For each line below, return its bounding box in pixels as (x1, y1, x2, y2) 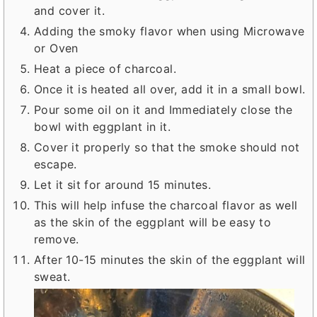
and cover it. (34, 3, 105, 18)
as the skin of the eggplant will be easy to (34, 214, 272, 229)
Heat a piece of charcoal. (34, 61, 177, 76)
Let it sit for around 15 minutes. (34, 177, 212, 192)
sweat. (34, 269, 71, 284)
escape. (34, 156, 77, 171)
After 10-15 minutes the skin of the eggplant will (34, 252, 306, 267)
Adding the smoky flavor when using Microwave (34, 23, 305, 38)
